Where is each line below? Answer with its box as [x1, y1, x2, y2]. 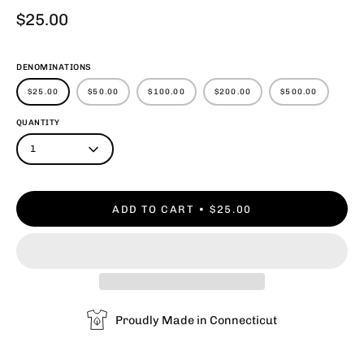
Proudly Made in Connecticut [115, 312, 277, 327]
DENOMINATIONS [16, 62, 92, 73]
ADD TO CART [112, 202, 194, 215]
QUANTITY [16, 118, 60, 128]
